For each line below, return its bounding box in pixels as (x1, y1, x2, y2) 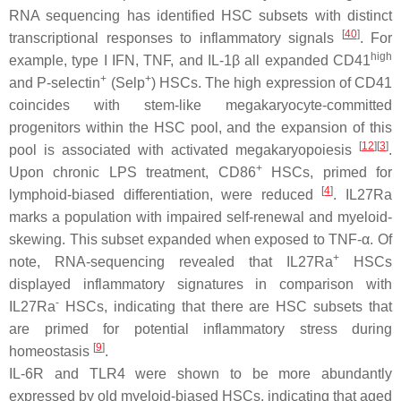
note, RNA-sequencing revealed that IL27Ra (9, 254, 333, 269)
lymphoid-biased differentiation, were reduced (9, 187, 322, 202)
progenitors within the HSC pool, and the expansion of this (9, 120, 392, 135)
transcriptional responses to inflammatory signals (9, 30, 342, 46)
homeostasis (9, 344, 93, 359)
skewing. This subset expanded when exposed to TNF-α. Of (9, 232, 392, 247)
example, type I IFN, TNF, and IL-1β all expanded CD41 (9, 53, 371, 68)
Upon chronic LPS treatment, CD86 (9, 165, 256, 180)
